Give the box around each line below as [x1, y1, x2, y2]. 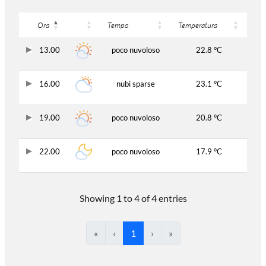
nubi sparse [116, 79, 155, 89]
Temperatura [178, 20, 217, 30]
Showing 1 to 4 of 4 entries [79, 192, 187, 204]
